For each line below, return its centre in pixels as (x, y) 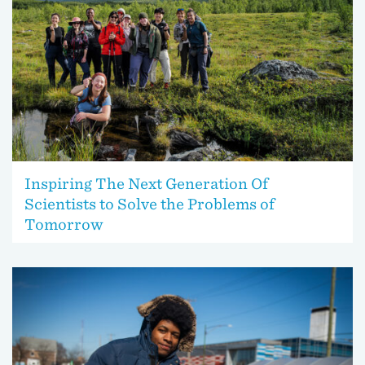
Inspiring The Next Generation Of (146, 184)
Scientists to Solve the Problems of (150, 204)
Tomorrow (64, 225)
